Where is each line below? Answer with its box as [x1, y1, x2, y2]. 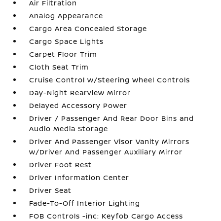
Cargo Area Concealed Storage [29, 23, 147, 33]
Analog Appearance [29, 10, 104, 20]
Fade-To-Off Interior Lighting [29, 198, 141, 208]
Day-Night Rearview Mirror [29, 87, 131, 97]
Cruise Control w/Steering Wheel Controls [29, 74, 190, 84]
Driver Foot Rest [29, 159, 92, 169]
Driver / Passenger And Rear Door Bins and [29, 113, 194, 123]
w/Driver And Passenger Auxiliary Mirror [29, 147, 183, 156]
